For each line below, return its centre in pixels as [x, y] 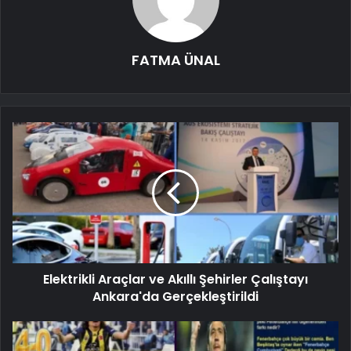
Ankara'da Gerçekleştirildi [175, 296]
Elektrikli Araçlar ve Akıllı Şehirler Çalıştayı [175, 279]
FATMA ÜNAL [175, 60]
